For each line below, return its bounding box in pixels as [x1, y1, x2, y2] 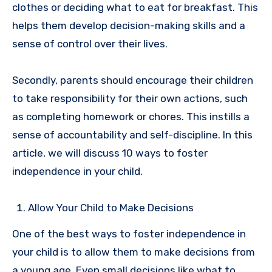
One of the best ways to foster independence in [12, 227, 246, 240]
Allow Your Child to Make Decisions [27, 202, 194, 214]
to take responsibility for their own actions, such [12, 92, 248, 105]
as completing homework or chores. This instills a [12, 110, 250, 123]
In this [220, 129, 253, 141]
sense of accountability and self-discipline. [12, 129, 220, 141]
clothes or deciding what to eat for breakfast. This [12, 1, 258, 14]
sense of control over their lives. [12, 38, 168, 50]
